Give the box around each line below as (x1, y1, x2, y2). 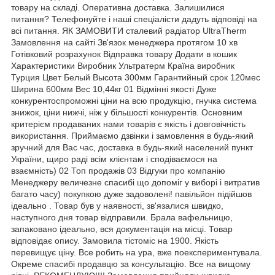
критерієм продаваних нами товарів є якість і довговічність (11, 118, 246, 129)
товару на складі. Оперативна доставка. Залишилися (11, 2, 225, 12)
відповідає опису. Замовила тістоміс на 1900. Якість (11, 235, 219, 246)
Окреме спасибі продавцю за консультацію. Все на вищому (11, 258, 250, 269)
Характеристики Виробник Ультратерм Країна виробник (11, 60, 234, 71)
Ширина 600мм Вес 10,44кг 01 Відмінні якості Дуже (11, 83, 217, 94)
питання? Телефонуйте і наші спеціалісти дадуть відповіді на (11, 14, 257, 24)
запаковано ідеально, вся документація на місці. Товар (11, 223, 233, 234)
